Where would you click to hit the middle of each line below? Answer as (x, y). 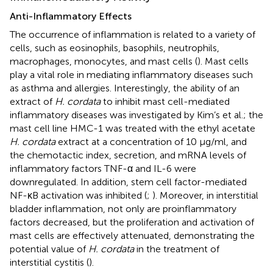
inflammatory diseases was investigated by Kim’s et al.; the (136, 115)
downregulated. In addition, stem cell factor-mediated (128, 182)
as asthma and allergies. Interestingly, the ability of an (125, 88)
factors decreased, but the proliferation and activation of (132, 222)
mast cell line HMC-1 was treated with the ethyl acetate (133, 128)
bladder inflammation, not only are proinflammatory (123, 208)
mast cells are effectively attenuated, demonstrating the (132, 235)
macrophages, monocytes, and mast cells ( (104, 61)
